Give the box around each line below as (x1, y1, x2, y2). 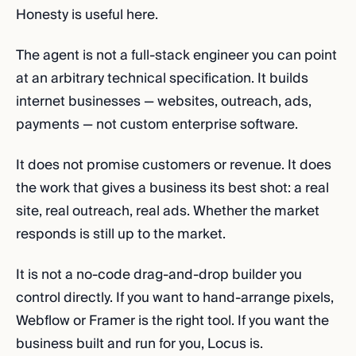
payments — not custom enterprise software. (16, 113, 298, 136)
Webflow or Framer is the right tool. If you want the (16, 309, 329, 332)
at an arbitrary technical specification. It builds (16, 67, 308, 90)
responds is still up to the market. (16, 222, 226, 246)
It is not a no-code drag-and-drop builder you (16, 263, 302, 286)
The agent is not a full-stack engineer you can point (16, 44, 337, 67)
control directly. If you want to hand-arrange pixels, (16, 286, 334, 309)
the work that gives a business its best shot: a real (16, 176, 329, 199)
